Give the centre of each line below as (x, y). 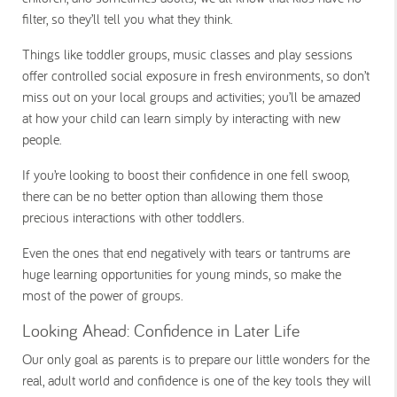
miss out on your (71, 97)
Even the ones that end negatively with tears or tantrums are (186, 253)
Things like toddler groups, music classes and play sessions (187, 54)
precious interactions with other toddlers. (136, 217)
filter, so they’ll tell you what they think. (128, 19)
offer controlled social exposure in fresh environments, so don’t (196, 75)
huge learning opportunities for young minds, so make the (182, 274)
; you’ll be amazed (311, 97)
